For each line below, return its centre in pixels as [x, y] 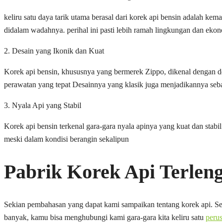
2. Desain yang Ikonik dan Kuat [54, 51]
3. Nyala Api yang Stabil [43, 106]
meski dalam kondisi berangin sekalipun [66, 139]
